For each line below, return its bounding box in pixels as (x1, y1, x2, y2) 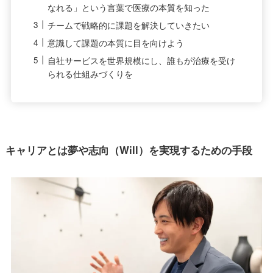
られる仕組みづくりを (48, 67, 133, 80)
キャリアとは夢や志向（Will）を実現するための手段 (5, 142, 252, 157)
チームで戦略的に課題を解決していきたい (48, 18, 210, 31)
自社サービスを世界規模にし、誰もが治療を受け (48, 54, 236, 66)
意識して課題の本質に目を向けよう (48, 36, 185, 49)
